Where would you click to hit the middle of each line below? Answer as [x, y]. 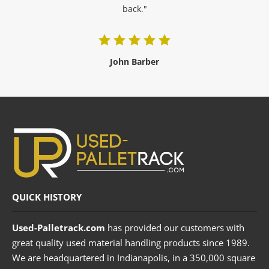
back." [134, 9]
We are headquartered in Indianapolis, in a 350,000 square [134, 258]
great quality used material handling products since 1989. [131, 243]
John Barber [134, 62]
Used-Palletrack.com [59, 228]
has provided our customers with [175, 228]
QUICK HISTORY [47, 197]
